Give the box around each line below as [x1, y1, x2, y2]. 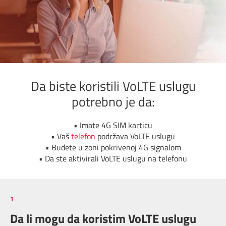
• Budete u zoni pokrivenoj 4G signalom [45, 141, 181, 154]
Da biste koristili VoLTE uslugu [30, 76, 196, 96]
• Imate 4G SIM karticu [74, 119, 152, 132]
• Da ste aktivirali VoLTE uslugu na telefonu [39, 152, 187, 165]
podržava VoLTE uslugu [95, 130, 175, 143]
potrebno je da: [71, 92, 155, 112]
